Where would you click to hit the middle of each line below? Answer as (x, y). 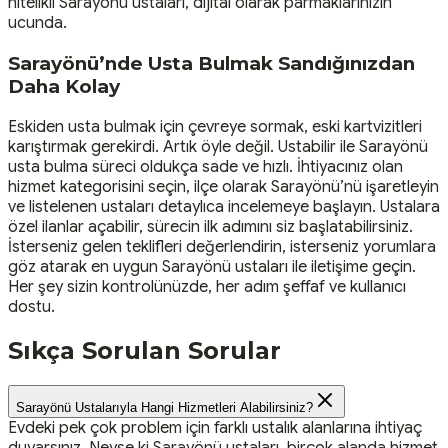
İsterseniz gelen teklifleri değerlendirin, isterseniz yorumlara (222, 246)
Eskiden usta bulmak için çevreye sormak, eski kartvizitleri (215, 126)
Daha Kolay (64, 86)
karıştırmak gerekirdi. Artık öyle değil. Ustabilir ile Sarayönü (218, 146)
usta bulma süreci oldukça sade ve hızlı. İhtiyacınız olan (205, 166)
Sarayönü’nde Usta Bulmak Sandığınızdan (211, 63)
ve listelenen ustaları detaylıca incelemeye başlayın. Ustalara (224, 206)
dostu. (31, 306)
